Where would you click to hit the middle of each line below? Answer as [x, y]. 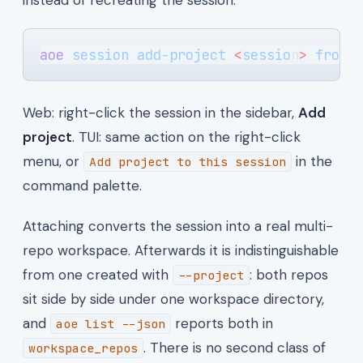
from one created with [98, 274]
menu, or [53, 161]
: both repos [289, 274]
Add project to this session [188, 161]
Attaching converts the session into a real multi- [178, 226]
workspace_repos [83, 348]
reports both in [222, 323]
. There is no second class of [235, 347]
